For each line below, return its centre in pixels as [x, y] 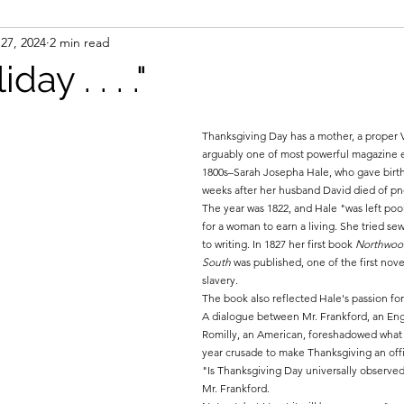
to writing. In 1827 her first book [279, 244]
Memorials [273, 117]
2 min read [80, 42]
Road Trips [161, 117]
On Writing [264, 45]
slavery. [221, 280]
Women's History [127, 45]
